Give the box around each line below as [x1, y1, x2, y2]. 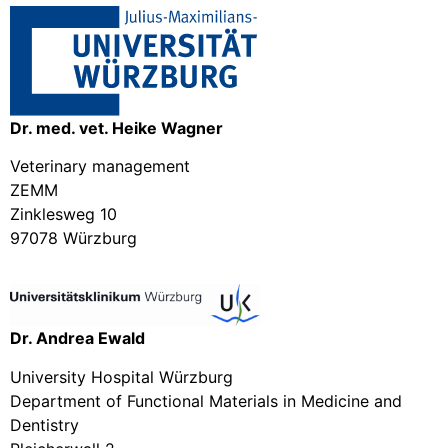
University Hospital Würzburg [10, 366, 233, 387]
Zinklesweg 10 [10, 204, 117, 225]
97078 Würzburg [10, 228, 137, 249]
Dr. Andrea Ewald [10, 328, 145, 349]
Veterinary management [10, 156, 190, 177]
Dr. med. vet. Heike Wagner [10, 117, 223, 138]
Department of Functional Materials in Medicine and [10, 390, 402, 411]
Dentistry [10, 414, 79, 435]
